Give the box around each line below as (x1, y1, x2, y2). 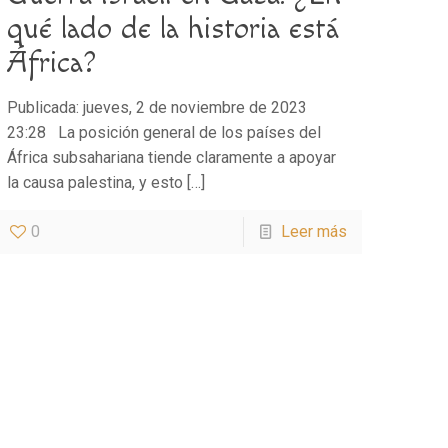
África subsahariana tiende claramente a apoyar (7, 147, 337, 167)
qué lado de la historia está (7, 10, 340, 47)
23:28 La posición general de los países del (7, 122, 322, 142)
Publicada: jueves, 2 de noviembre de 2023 (7, 97, 308, 117)
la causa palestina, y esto (7, 172, 184, 192)
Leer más (280, 221, 347, 241)
